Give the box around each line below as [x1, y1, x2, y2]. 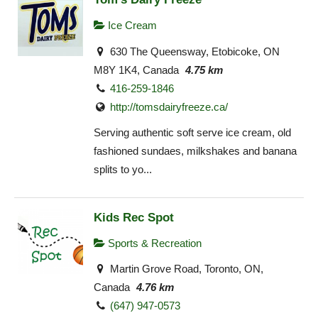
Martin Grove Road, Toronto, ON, [107, 263, 264, 275]
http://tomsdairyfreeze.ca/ [110, 100, 229, 113]
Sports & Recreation [105, 236, 202, 249]
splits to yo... [94, 163, 152, 176]
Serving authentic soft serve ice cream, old [94, 126, 291, 139]
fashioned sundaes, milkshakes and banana [94, 145, 297, 158]
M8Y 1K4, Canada [94, 63, 179, 76]
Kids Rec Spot [94, 209, 174, 224]
